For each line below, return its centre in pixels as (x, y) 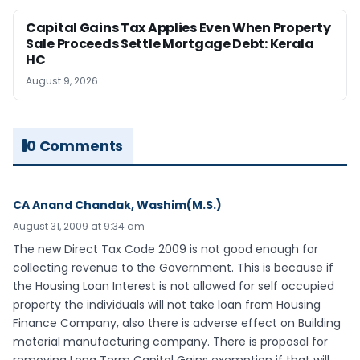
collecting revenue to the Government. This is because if (173, 267)
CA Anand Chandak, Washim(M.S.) (117, 205)
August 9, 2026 (62, 80)
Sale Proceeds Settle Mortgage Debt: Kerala (170, 43)
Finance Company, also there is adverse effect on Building (177, 323)
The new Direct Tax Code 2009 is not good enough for (166, 249)
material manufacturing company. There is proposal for (170, 341)
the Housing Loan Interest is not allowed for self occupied (174, 286)
